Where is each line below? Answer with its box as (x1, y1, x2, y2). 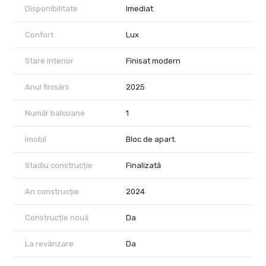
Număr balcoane (25, 109, 85, 118)
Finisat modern (126, 56, 180, 66)
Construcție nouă (25, 213, 88, 223)
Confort (25, 30, 53, 40)
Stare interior (25, 56, 74, 66)
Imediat (126, 4, 153, 14)
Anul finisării (25, 83, 69, 92)
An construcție (25, 187, 79, 197)
